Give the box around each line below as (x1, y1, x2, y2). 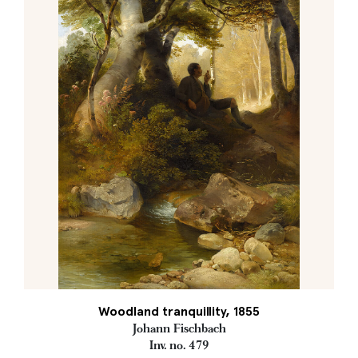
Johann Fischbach (132, 321, 226, 336)
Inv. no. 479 (149, 338, 209, 352)
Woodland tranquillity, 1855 (98, 304, 260, 319)
